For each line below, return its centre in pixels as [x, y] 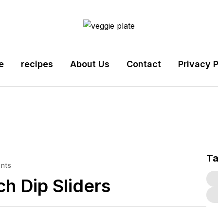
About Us [90, 64]
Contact [144, 64]
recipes [37, 64]
